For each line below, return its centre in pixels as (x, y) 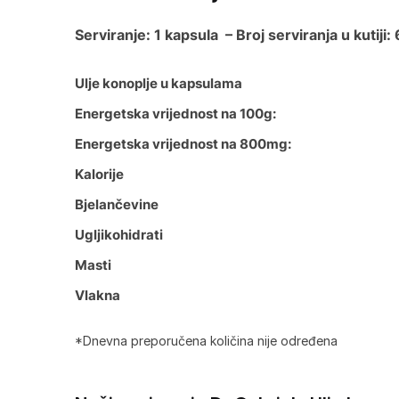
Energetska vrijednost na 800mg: (183, 143)
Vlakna (97, 295)
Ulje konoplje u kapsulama (158, 83)
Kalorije (99, 174)
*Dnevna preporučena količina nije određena (206, 340)
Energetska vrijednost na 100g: (175, 113)
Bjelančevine (116, 204)
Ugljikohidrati (118, 234)
